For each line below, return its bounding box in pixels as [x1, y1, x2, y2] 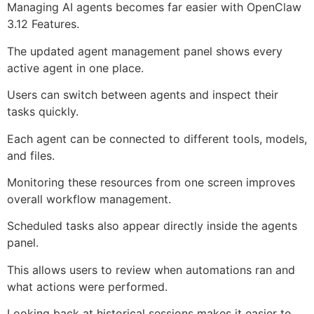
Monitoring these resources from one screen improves [7, 175, 295, 189]
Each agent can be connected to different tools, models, [7, 131, 307, 146]
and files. [7, 148, 55, 163]
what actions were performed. [7, 279, 168, 294]
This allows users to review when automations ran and [7, 262, 295, 277]
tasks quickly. [7, 104, 78, 119]
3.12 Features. [7, 17, 79, 32]
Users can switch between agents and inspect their [7, 88, 278, 102]
